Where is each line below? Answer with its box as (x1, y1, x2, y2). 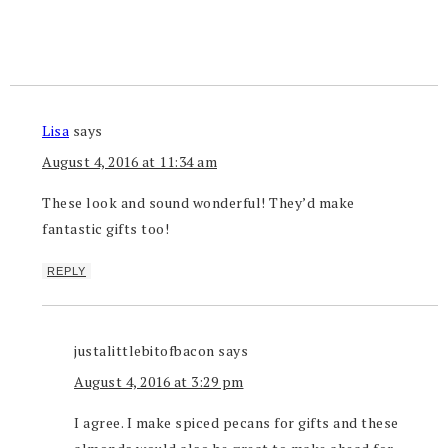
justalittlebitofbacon (74, 341, 215, 361)
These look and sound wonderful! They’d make (42, 193, 355, 213)
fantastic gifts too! (42, 219, 169, 239)
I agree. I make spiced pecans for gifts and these (74, 413, 399, 433)
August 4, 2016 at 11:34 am (42, 152, 217, 172)
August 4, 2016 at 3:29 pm (74, 372, 244, 392)
